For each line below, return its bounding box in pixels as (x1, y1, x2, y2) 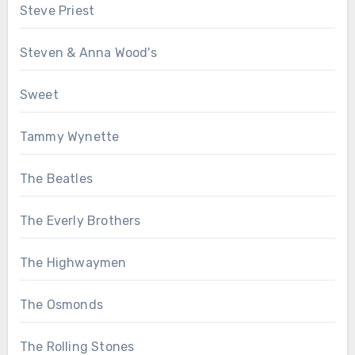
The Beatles (19, 171, 93, 187)
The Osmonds (19, 297, 103, 313)
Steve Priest (19, 3, 95, 19)
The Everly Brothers (19, 213, 141, 229)
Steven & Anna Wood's (19, 45, 157, 61)
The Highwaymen (19, 255, 127, 271)
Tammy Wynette (19, 129, 120, 145)
